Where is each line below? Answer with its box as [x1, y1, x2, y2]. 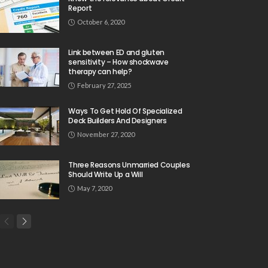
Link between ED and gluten [68, 47, 165, 58]
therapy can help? [68, 66, 132, 77]
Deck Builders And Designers [68, 115, 167, 126]
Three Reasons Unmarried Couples [68, 160, 190, 170]
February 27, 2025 [77, 81, 132, 90]
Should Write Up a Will [68, 169, 143, 180]
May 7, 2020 [77, 184, 112, 193]
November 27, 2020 [77, 130, 135, 139]
